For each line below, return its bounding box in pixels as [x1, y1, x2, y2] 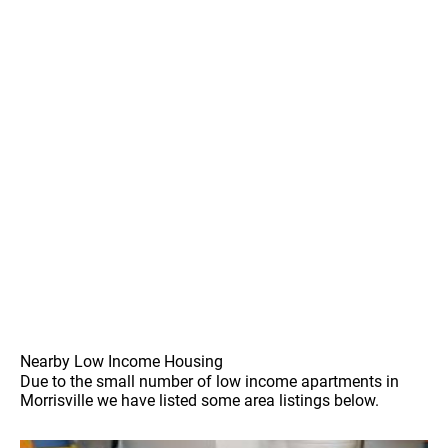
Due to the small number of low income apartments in [20, 372, 399, 392]
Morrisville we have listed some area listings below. [20, 391, 379, 411]
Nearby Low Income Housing [20, 352, 223, 372]
